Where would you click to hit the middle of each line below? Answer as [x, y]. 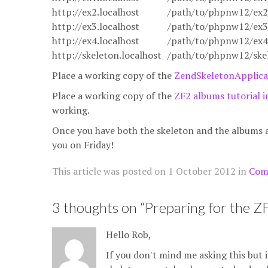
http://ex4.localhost [96, 41]
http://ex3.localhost [96, 26]
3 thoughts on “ [98, 207]
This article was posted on [110, 171]
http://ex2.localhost [96, 12]
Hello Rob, [129, 234]
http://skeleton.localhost [107, 55]
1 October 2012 [202, 171]
